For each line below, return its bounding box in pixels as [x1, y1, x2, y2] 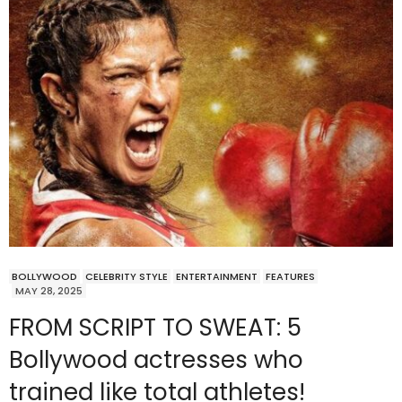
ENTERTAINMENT [176, 269, 258, 284]
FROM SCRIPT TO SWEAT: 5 [9, 311, 301, 345]
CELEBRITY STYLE [85, 269, 168, 284]
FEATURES [266, 269, 315, 284]
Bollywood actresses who [9, 344, 303, 377]
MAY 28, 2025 [15, 284, 83, 299]
